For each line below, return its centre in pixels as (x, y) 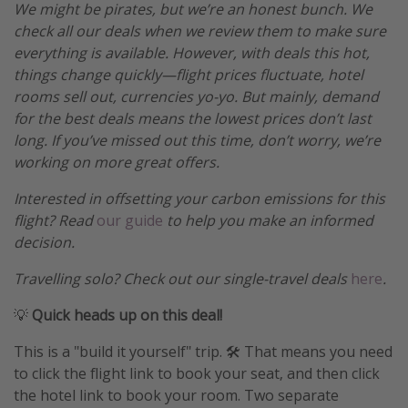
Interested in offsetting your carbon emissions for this (199, 199)
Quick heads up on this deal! (127, 316)
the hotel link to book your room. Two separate (176, 396)
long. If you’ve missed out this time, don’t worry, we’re (197, 141)
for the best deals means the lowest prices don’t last (193, 119)
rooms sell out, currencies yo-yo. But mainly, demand (196, 97)
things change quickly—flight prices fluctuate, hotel (189, 75)
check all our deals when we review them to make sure (200, 31)
